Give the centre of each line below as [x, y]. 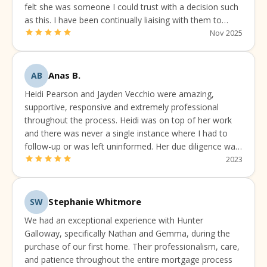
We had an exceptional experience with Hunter [114, 220]
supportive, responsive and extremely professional [122, 107]
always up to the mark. [68, 159]
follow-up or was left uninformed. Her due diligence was [132, 146]
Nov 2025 [226, 32]
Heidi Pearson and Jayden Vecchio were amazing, [119, 94]
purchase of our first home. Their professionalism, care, [132, 246]
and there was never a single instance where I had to [126, 133]
